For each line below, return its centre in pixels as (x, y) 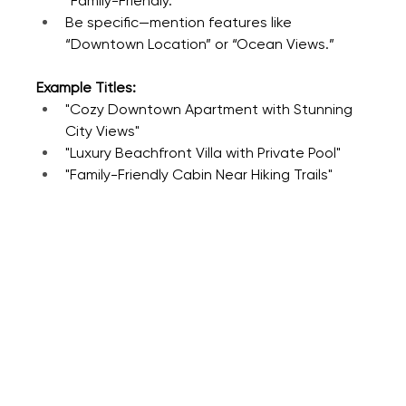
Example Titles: (87, 87)
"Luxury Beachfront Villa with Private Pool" (203, 152)
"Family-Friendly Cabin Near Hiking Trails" (199, 174)
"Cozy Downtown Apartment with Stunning (211, 109)
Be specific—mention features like (181, 22)
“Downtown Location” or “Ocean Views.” (200, 43)
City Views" (103, 130)
